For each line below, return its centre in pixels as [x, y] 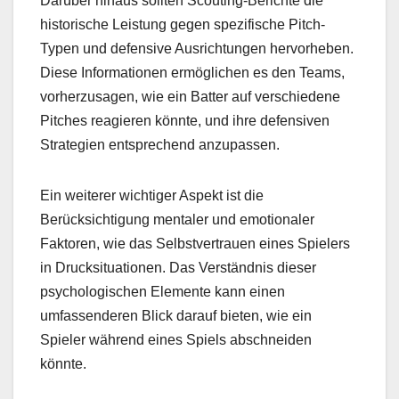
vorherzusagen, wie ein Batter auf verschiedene [190, 96]
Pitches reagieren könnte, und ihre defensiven [185, 120]
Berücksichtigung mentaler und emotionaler [177, 219]
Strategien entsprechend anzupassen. [160, 144]
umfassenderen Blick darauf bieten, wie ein [176, 315]
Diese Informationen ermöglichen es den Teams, [192, 72]
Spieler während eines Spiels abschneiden [176, 339]
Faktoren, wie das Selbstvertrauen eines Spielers [195, 243]
